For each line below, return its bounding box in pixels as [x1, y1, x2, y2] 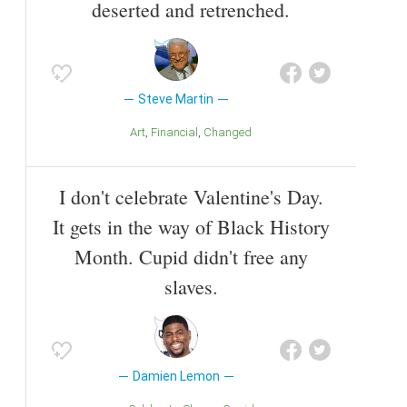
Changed [212, 125, 252, 140]
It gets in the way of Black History [52, 213, 330, 241]
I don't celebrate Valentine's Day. [58, 184, 323, 211]
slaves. [164, 273, 218, 301]
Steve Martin [138, 92, 214, 107]
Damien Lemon [132, 369, 220, 384]
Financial [157, 125, 198, 140]
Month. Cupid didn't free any [74, 243, 308, 271]
